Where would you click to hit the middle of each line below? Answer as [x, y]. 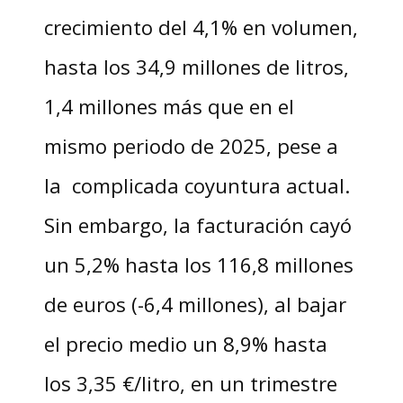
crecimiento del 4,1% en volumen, [201, 27]
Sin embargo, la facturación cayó [197, 225]
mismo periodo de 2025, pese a [191, 146]
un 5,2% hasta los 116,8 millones [198, 265]
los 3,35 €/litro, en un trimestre [190, 384]
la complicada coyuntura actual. [197, 186]
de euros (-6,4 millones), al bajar [195, 304]
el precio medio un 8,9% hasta [185, 344]
